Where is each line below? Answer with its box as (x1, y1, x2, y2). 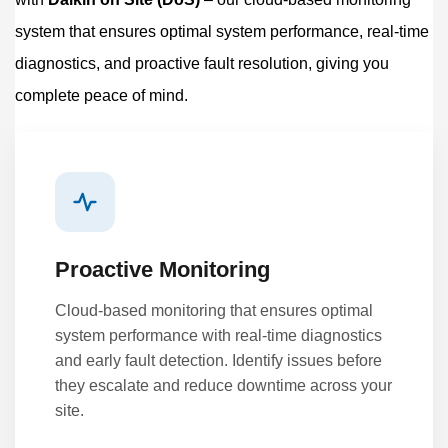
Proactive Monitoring (55, 256, 270, 282)
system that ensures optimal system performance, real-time (15, 22, 429, 40)
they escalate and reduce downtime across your (55, 376, 392, 394)
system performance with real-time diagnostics (55, 326, 382, 344)
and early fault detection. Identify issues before (55, 351, 382, 369)
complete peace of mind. (15, 86, 188, 104)
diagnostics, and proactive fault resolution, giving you (15, 54, 389, 72)
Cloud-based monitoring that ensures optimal (55, 301, 373, 319)
